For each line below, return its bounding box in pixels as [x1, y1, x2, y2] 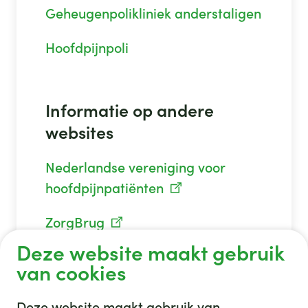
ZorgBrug [45, 213, 104, 232]
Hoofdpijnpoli [45, 38, 129, 57]
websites [45, 121, 113, 144]
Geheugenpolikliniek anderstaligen [45, 4, 261, 23]
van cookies [16, 260, 126, 286]
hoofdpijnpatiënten [45, 179, 164, 197]
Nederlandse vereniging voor [45, 158, 225, 177]
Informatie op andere [45, 99, 214, 122]
